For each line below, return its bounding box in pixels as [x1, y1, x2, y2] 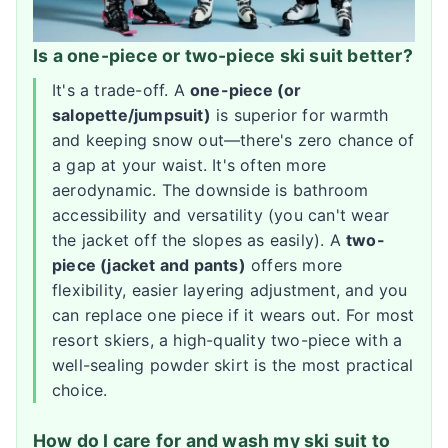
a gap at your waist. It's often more [52, 154, 327, 175]
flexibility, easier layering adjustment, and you [52, 279, 408, 300]
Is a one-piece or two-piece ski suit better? [33, 44, 413, 66]
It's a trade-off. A [52, 79, 190, 100]
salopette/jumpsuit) [52, 104, 211, 125]
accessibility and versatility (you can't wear [52, 204, 390, 225]
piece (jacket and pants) [52, 254, 246, 275]
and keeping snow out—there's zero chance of [52, 129, 415, 150]
